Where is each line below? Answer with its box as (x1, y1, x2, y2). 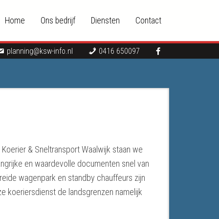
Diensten (91, 16, 120, 25)
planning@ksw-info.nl (7, 46, 73, 56)
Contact (135, 16, 161, 25)
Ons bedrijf (41, 16, 75, 25)
